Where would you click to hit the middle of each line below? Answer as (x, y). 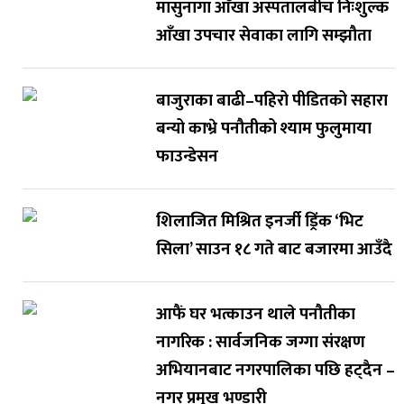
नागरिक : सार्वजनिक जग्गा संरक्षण (260, 343)
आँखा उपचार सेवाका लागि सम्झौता (263, 36)
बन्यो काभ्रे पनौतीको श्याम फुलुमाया (263, 129)
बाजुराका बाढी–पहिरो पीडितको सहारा (271, 101)
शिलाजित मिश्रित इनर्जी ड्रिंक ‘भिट (259, 222)
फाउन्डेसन (187, 157)
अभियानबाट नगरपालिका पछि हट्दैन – (275, 371)
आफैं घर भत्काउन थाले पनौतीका (255, 315)
